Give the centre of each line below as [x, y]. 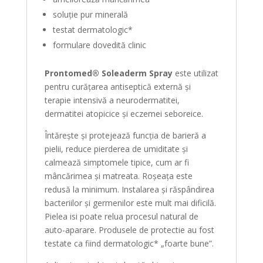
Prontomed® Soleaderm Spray [108, 73]
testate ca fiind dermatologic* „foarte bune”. [129, 243]
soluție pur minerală [90, 14]
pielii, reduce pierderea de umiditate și [116, 149]
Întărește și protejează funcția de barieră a [125, 135]
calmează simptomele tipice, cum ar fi [117, 162]
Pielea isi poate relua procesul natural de [121, 216]
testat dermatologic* [92, 30]
